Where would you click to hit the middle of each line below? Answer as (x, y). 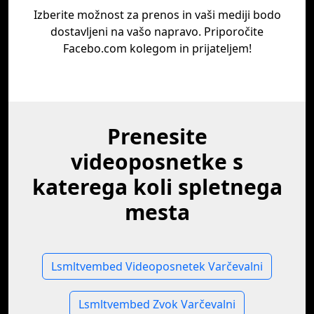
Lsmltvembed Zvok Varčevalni (157, 304)
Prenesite (157, 136)
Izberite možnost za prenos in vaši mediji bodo (157, 15)
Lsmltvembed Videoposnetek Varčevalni (157, 266)
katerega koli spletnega (157, 187)
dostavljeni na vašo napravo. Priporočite (157, 32)
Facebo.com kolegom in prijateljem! (157, 48)
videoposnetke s (157, 162)
